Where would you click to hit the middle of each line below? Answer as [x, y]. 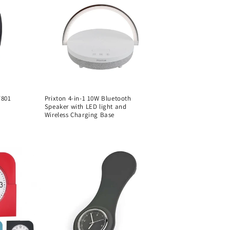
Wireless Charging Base [79, 114]
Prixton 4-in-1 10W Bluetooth [88, 98]
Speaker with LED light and [85, 106]
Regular [59, 127]
